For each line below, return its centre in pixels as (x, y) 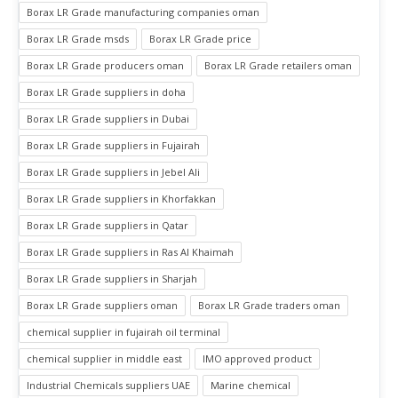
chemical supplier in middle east (104, 359)
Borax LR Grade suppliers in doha (106, 92)
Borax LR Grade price (200, 39)
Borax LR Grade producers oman (105, 66)
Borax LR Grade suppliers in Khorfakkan (121, 199)
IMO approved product (257, 359)
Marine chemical (251, 386)
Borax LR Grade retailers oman (278, 66)
